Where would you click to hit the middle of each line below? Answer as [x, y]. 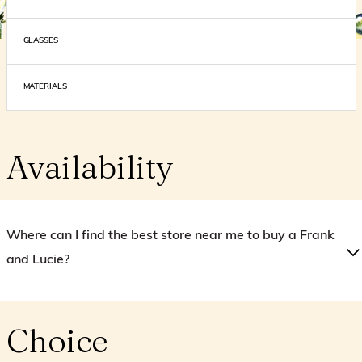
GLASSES [41, 41]
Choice [57, 341]
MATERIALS [45, 87]
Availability [90, 167]
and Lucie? [38, 260]
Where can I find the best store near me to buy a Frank [170, 236]
